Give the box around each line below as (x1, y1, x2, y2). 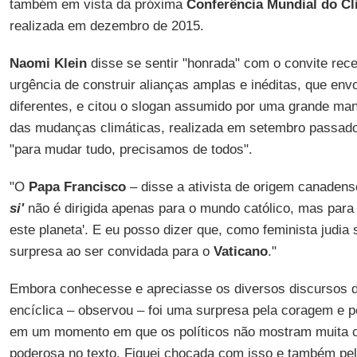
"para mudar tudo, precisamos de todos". (9, 142, 253, 157)
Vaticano (213, 244, 268, 259)
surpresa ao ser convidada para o (9, 244, 214, 259)
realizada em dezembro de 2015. (9, 18, 204, 33)
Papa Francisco (28, 179, 126, 194)
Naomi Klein (9, 56, 87, 71)
